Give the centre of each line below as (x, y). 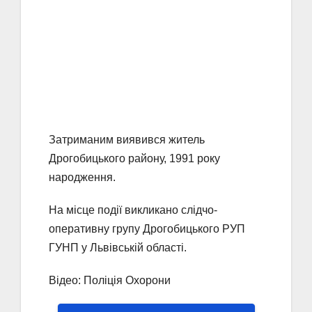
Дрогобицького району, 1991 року (134, 158)
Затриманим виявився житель (127, 139)
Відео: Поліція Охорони (110, 280)
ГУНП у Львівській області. (118, 247)
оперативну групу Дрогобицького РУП (147, 228)
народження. (82, 177)
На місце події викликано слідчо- (133, 210)
